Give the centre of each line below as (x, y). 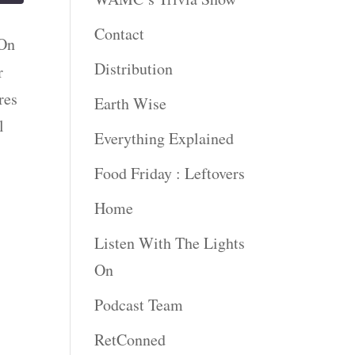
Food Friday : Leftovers (170, 173)
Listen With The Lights (170, 242)
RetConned (130, 339)
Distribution (134, 68)
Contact (120, 33)
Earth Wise (131, 103)
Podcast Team (139, 304)
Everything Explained (164, 138)
